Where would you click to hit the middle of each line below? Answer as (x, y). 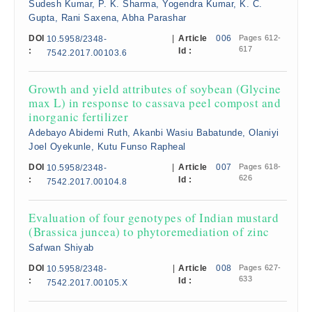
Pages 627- (260, 267)
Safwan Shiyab (61, 248)
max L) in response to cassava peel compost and (155, 103)
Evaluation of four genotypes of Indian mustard (154, 218)
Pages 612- (260, 38)
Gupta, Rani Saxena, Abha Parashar (108, 18)
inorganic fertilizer (78, 117)
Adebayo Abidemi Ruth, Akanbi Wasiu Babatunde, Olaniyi (154, 133)
